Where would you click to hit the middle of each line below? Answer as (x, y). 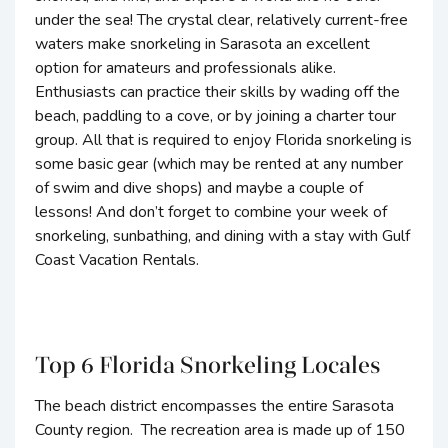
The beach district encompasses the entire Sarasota (214, 406)
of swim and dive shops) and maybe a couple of (199, 188)
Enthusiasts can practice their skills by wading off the (217, 92)
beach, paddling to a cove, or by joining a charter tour (215, 116)
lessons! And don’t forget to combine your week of (211, 212)
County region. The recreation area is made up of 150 (220, 430)
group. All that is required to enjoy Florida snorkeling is (223, 140)
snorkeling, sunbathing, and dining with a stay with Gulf (222, 236)
